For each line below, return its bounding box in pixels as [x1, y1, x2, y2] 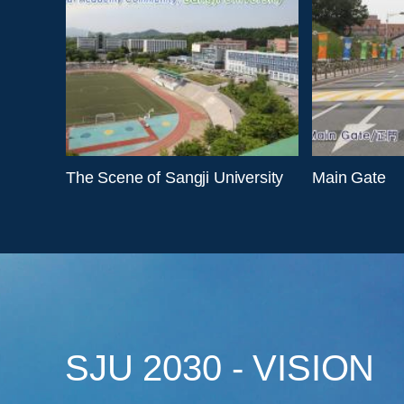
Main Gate [312, 169, 386, 187]
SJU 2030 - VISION [65, 348, 375, 388]
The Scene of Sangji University [66, 169, 284, 187]
